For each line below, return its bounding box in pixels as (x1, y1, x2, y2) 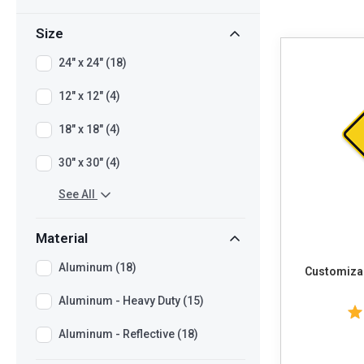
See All (58, 188, 95, 201)
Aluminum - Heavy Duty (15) (58, 294, 204, 308)
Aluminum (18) (58, 261, 136, 275)
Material (36, 230, 88, 247)
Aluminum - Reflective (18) (58, 327, 198, 341)
